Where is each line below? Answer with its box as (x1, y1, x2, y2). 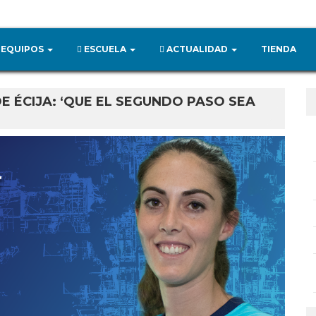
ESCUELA (81, 44, 128, 54)
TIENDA (260, 44, 296, 54)
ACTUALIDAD (164, 44, 230, 54)
